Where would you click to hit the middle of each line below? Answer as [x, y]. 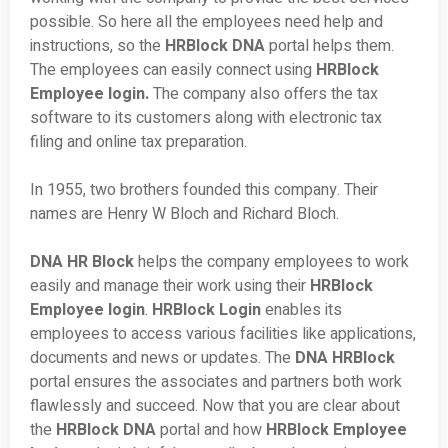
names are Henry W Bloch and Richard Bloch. [184, 214]
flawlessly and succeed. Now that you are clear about [215, 406]
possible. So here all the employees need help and [206, 22]
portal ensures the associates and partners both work [216, 382]
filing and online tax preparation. [138, 142]
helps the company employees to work [271, 262]
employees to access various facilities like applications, [223, 334]
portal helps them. [331, 46]
